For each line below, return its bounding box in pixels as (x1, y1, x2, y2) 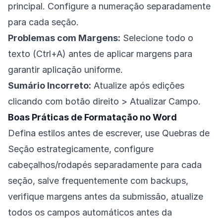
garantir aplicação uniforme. (8, 64, 123, 75)
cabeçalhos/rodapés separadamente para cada (8, 160, 202, 170)
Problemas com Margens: (8, 33, 120, 44)
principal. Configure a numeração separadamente (8, 1, 211, 12)
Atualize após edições (91, 80, 184, 91)
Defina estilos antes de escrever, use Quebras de (8, 128, 210, 139)
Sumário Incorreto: (8, 80, 91, 91)
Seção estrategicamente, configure (8, 144, 154, 155)
